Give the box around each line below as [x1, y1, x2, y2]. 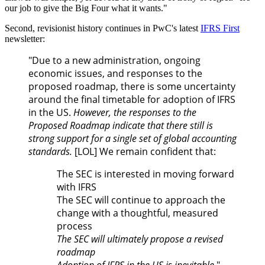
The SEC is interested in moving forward [57, 167, 234, 180]
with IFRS [57, 180, 96, 193]
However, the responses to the [73, 105, 196, 119]
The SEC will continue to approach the [57, 193, 225, 206]
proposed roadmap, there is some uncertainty [28, 79, 235, 93]
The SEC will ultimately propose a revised [57, 232, 223, 245]
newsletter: [5, 33, 47, 44]
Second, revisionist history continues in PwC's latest [5, 22, 201, 33]
